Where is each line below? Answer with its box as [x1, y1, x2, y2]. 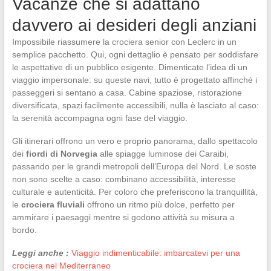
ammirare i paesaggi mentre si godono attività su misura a [11, 212, 235, 222]
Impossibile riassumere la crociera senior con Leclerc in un [11, 36, 237, 47]
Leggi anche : [11, 247, 69, 258]
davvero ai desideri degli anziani [11, 15, 256, 34]
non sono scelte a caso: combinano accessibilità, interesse [11, 174, 236, 184]
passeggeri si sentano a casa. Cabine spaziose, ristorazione [11, 87, 242, 97]
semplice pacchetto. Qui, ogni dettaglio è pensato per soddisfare [11, 49, 258, 59]
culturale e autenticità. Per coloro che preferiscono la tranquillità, [11, 186, 258, 197]
